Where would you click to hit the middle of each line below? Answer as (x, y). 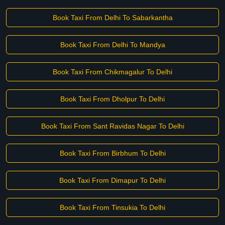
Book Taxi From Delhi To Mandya (113, 45)
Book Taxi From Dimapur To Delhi (113, 180)
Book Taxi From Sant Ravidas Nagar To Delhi (113, 126)
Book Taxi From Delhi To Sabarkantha (113, 18)
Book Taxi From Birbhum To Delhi (113, 153)
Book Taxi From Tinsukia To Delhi (113, 207)
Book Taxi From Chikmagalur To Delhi (113, 72)
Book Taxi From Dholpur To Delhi (113, 99)
